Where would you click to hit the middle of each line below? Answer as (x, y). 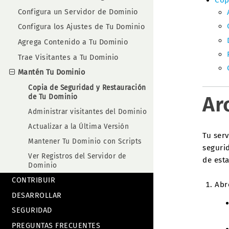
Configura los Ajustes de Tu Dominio (81, 27)
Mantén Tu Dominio (51, 73)
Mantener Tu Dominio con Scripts (85, 141)
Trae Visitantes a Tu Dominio (68, 57)
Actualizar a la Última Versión (79, 126)
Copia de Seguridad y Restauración (87, 87)
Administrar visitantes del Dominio (88, 111)
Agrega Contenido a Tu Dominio (73, 42)
